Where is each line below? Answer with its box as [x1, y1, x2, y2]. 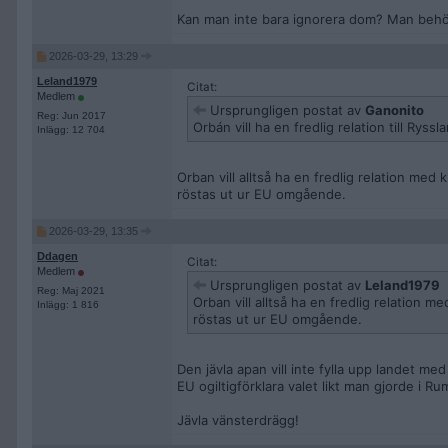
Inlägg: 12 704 [37, 124, 105, 135]
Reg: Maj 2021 [37, 285, 105, 296]
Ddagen [37, 250, 78, 262]
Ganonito [365, 102, 424, 118]
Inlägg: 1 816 [37, 299, 99, 310]
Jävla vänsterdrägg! [177, 412, 299, 428]
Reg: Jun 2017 [37, 110, 106, 121]
